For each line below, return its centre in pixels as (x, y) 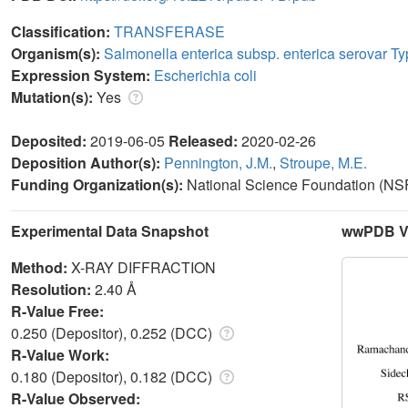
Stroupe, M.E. (323, 162)
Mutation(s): (54, 97)
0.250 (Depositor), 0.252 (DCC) (113, 332)
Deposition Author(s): (87, 162)
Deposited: (51, 140)
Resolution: (53, 289)
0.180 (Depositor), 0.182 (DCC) (113, 376)
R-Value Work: (62, 354)
